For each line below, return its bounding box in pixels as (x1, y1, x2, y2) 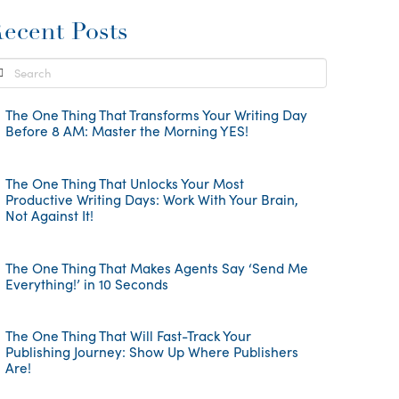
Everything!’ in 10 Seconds (4, 273, 168, 293)
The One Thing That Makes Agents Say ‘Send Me (4, 257, 308, 277)
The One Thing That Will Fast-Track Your (4, 326, 251, 346)
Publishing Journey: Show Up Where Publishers (4, 342, 298, 362)
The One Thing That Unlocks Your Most (4, 173, 244, 192)
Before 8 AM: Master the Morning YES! (4, 120, 248, 140)
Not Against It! (4, 205, 94, 224)
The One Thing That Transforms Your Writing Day (4, 104, 307, 124)
